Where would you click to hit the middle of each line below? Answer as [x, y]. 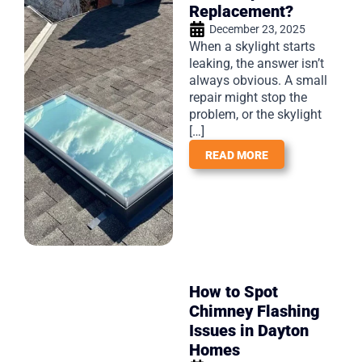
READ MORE [237, 155]
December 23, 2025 [257, 29]
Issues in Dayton [249, 330]
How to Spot [234, 291]
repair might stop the [248, 97]
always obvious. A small [258, 80]
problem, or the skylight [255, 114]
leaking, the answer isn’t [257, 63]
